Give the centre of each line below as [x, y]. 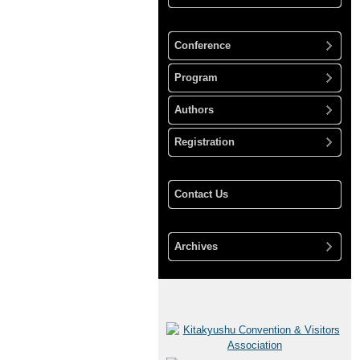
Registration [205, 142]
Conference [202, 45]
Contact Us [201, 194]
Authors [194, 110]
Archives [196, 246]
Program [196, 78]
